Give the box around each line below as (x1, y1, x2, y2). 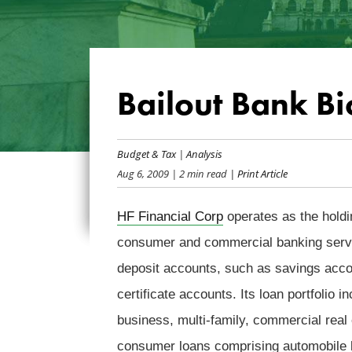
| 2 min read (168, 166, 227, 180)
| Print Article (226, 166, 288, 180)
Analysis (185, 146, 222, 160)
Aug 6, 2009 (116, 166, 169, 180)
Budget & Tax (116, 146, 176, 160)
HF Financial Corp (116, 208, 223, 224)
